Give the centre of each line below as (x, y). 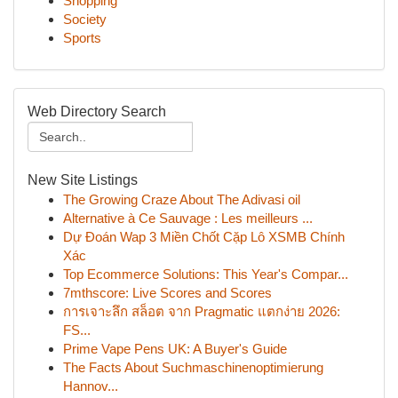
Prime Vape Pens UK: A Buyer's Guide (175, 349)
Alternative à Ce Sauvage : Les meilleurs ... (188, 218)
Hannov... (91, 386)
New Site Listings (83, 180)
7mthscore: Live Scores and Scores (167, 293)
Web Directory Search (97, 111)
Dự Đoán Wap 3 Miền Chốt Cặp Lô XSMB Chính (204, 237)
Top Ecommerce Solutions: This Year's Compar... (206, 274)
